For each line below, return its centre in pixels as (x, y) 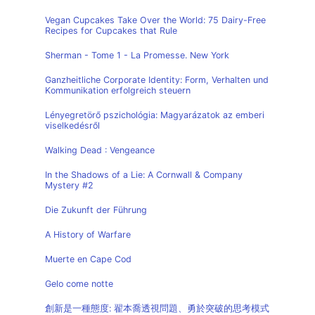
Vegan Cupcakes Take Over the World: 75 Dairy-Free (155, 20)
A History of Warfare (88, 234)
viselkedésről (72, 126)
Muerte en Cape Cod (88, 259)
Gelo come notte (79, 284)
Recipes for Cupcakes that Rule (111, 31)
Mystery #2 (69, 185)
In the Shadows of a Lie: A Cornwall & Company (144, 175)
